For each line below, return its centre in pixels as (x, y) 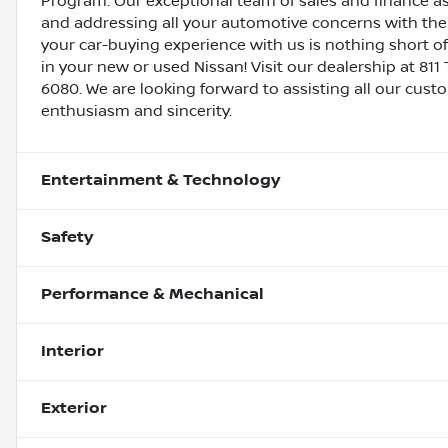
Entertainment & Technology (160, 181)
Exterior (74, 409)
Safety (67, 238)
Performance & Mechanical (152, 295)
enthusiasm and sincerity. (136, 111)
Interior (72, 352)
